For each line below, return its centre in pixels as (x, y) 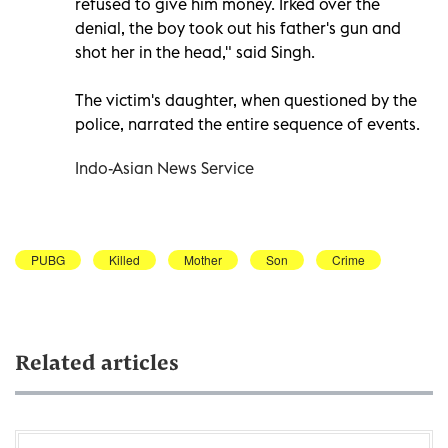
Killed (124, 259)
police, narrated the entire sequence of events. (247, 123)
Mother (203, 259)
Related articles (97, 364)
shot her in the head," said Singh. (195, 51)
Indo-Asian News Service (164, 167)
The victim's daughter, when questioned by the (246, 99)
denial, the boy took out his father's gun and (238, 27)
